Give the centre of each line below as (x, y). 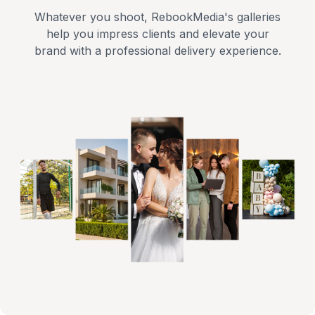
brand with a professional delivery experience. (157, 51)
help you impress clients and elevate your (157, 34)
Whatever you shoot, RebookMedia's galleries (157, 17)
